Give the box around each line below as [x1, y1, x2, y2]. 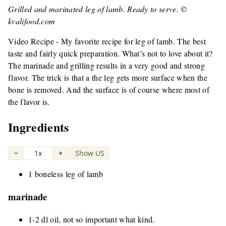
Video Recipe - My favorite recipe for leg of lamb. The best [8, 35, 206, 46]
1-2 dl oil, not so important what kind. [28, 213, 155, 224]
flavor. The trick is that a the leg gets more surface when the [8, 72, 207, 83]
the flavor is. [8, 96, 50, 107]
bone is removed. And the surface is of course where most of [8, 84, 209, 95]
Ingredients [8, 118, 69, 136]
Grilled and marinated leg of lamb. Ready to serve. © [8, 3, 187, 14]
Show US [75, 148, 104, 158]
